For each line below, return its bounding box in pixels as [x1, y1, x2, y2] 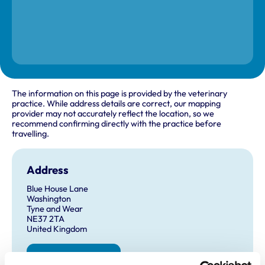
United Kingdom [26, 223, 87, 234]
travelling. [12, 128, 49, 139]
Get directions [42, 251, 95, 263]
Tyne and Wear [26, 203, 83, 214]
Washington [26, 193, 71, 204]
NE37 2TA [26, 213, 64, 224]
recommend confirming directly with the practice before [12, 118, 221, 129]
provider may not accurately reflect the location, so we [12, 108, 214, 119]
